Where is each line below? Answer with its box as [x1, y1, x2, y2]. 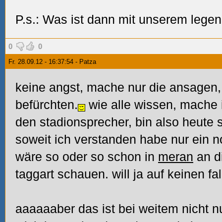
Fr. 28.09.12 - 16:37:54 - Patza [8, 58, 96, 65]
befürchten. [15, 98, 78, 111]
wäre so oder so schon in [15, 150, 158, 164]
